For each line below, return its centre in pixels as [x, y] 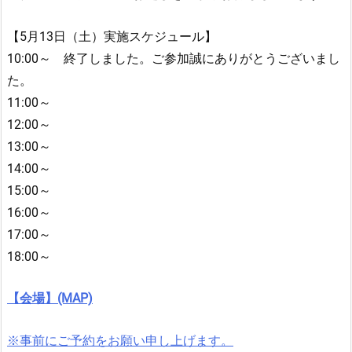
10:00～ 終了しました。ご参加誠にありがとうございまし [174, 58]
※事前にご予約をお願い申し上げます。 [120, 340]
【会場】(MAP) [50, 299]
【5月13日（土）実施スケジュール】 [112, 36]
